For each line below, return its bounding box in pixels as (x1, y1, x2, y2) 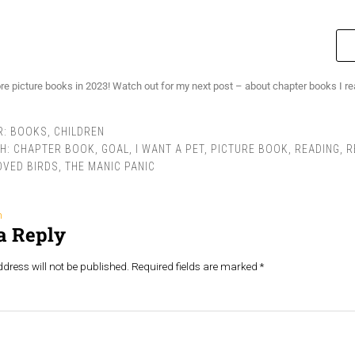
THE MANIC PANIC (64, 160, 155, 173)
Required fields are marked (131, 261, 260, 273)
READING (294, 143, 340, 155)
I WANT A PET (135, 143, 204, 155)
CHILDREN (53, 125, 105, 138)
